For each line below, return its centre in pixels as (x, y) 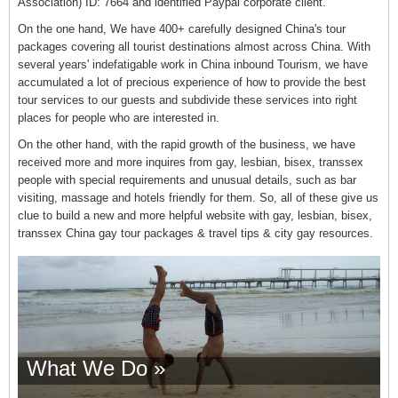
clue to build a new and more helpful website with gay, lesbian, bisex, (195, 216)
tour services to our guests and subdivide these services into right (187, 100)
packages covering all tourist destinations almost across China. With (194, 47)
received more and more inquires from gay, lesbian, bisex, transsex (190, 163)
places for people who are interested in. (118, 118)
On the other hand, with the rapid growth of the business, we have (186, 145)
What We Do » (96, 368)
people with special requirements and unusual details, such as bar (187, 180)
